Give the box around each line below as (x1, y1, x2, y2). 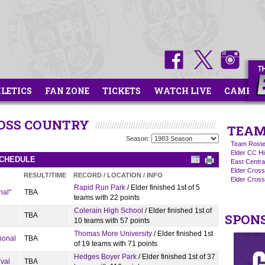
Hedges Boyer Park (74, 253, 137, 261)
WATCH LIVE (154, 85, 211, 96)
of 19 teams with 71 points (74, 240, 157, 248)
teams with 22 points (74, 193, 140, 202)
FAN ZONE (45, 85, 89, 96)
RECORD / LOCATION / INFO (73, 172, 163, 179)
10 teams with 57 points (74, 216, 150, 225)
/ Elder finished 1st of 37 (137, 253, 215, 261)
